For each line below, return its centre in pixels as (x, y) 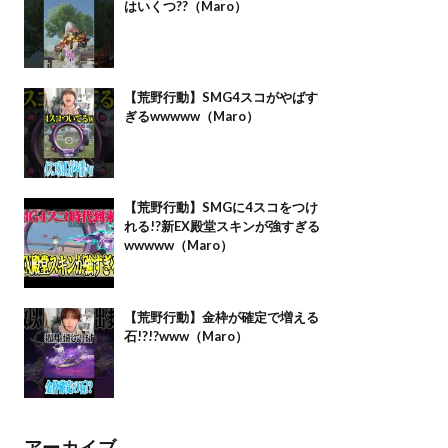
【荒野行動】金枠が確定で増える (221, 317)
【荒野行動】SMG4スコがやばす (220, 97)
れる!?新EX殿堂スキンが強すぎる (221, 226)
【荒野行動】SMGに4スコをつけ (220, 207)
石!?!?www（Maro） (185, 336)
